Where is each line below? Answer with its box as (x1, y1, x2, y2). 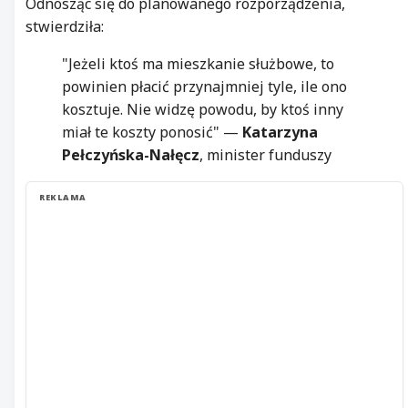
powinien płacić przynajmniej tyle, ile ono (62, 76, 347, 97)
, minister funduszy (199, 145, 331, 166)
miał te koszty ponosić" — (62, 122, 242, 143)
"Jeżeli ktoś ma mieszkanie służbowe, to (62, 54, 334, 75)
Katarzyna (242, 122, 318, 143)
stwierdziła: (25, 16, 104, 37)
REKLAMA (39, 191, 87, 204)
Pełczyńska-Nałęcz (62, 145, 199, 166)
